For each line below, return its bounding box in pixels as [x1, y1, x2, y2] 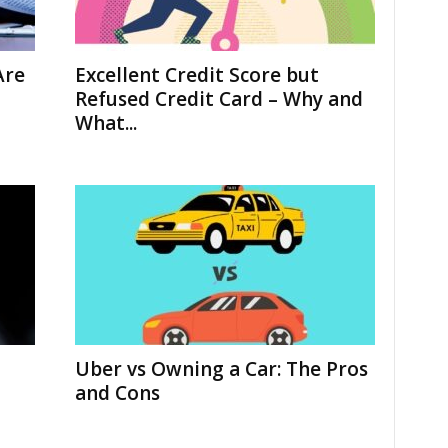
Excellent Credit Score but [74, 62, 319, 88]
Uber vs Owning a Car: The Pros [74, 356, 368, 382]
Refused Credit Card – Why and [74, 86, 363, 112]
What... [74, 110, 137, 136]
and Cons [74, 380, 160, 406]
